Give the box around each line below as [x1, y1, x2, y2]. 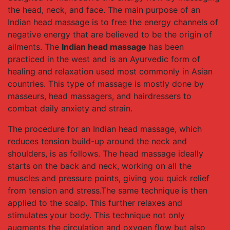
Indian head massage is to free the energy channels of [8, 17, 218, 27]
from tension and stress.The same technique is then [8, 185, 207, 196]
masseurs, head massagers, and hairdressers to [8, 91, 191, 101]
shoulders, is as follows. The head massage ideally [8, 148, 203, 159]
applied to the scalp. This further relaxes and [8, 198, 182, 208]
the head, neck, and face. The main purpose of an [8, 5, 200, 15]
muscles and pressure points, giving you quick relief [8, 173, 209, 183]
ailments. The [8, 42, 62, 52]
